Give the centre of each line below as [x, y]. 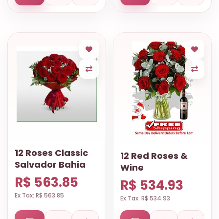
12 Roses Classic [51, 153]
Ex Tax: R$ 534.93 [145, 198]
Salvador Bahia [50, 164]
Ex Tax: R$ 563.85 [39, 195]
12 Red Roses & [154, 156]
